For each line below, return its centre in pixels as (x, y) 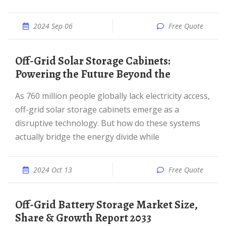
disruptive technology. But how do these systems (108, 123)
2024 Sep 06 (53, 26)
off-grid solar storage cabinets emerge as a (97, 109)
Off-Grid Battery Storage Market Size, (19, 205)
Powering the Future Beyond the (93, 74)
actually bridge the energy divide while (87, 137)
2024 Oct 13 (53, 170)
